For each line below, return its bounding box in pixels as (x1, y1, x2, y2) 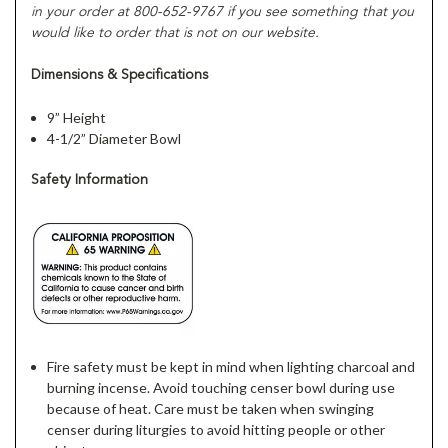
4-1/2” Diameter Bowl (47, 129, 182, 147)
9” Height (47, 108, 107, 126)
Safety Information (31, 172, 148, 187)
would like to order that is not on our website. (31, 25, 319, 40)
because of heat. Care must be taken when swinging (47, 399, 375, 417)
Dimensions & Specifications (31, 67, 208, 82)
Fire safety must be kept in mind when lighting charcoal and (47, 357, 416, 375)
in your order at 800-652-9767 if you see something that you (31, 4, 414, 19)
